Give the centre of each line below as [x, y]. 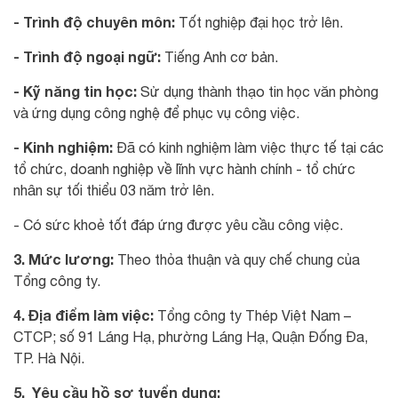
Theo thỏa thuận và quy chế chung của [239, 259]
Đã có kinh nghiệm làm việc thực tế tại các [248, 147]
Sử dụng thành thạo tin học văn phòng [258, 92]
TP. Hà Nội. [49, 358]
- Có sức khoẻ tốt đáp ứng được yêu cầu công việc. [178, 225]
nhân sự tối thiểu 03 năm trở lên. [114, 190]
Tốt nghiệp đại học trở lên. [259, 22]
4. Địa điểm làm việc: [84, 315]
